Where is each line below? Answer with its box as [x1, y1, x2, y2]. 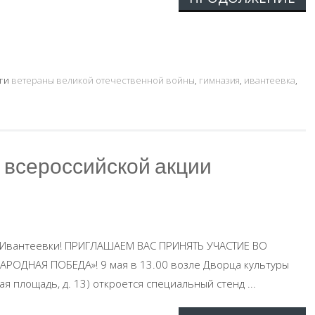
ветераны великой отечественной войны [11, 74, 195, 86]
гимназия [199, 74, 240, 86]
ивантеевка [244, 74, 295, 86]
